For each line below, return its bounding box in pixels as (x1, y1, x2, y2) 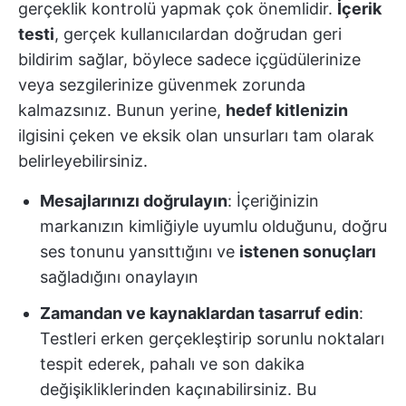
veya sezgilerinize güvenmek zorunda (18, 75, 305, 94)
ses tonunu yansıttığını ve (40, 242, 239, 261)
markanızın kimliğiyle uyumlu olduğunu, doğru (40, 217, 387, 236)
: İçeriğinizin (227, 191, 319, 210)
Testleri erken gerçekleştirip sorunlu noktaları (40, 329, 384, 348)
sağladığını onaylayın (40, 267, 198, 286)
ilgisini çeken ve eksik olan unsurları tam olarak (18, 126, 374, 145)
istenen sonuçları (239, 242, 376, 261)
